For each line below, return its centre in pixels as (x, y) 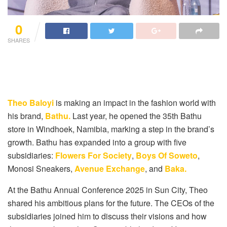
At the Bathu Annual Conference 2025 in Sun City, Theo (108, 190)
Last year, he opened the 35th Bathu (136, 116)
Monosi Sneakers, (41, 168)
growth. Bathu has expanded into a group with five (97, 142)
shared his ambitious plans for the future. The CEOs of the (111, 203)
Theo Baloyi (31, 102)
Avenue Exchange (110, 168)
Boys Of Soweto (167, 155)
